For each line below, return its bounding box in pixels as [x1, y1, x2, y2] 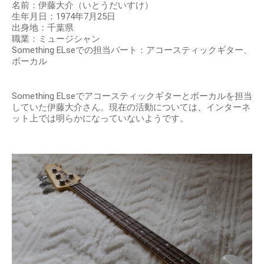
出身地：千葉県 [12, 22, 74, 34]
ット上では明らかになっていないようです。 [12, 113, 189, 124]
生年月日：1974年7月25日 [12, 11, 115, 22]
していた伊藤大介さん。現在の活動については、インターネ [12, 102, 250, 113]
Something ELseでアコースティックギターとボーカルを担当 [12, 91, 252, 102]
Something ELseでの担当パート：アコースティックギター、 [12, 45, 252, 56]
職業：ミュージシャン [12, 34, 100, 45]
